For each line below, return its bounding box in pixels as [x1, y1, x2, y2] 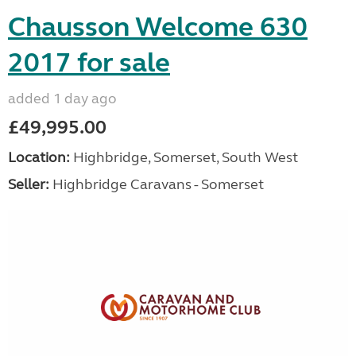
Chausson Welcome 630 [8, 10, 308, 44]
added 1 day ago [8, 90, 117, 108]
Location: [8, 149, 70, 167]
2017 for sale [8, 46, 170, 80]
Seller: [8, 176, 49, 194]
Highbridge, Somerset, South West [70, 149, 298, 167]
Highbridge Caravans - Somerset [49, 176, 264, 194]
